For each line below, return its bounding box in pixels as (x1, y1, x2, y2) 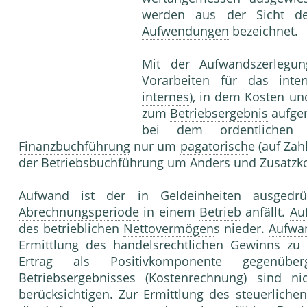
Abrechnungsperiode (19, 204, 139, 221)
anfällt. (241, 204, 290, 221)
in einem (139, 204, 199, 221)
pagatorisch (180, 138, 248, 155)
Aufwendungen (142, 23, 229, 40)
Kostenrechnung (149, 269, 244, 286)
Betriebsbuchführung (41, 154, 164, 171)
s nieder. (213, 220, 269, 237)
